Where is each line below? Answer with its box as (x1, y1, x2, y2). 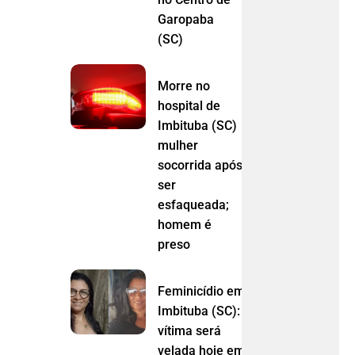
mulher (157, 137, 198, 153)
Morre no (157, 78, 210, 94)
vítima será (157, 323, 221, 338)
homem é (157, 216, 212, 232)
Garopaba (157, 11, 214, 27)
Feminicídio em (157, 283, 245, 299)
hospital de (157, 97, 220, 113)
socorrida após (157, 157, 242, 173)
